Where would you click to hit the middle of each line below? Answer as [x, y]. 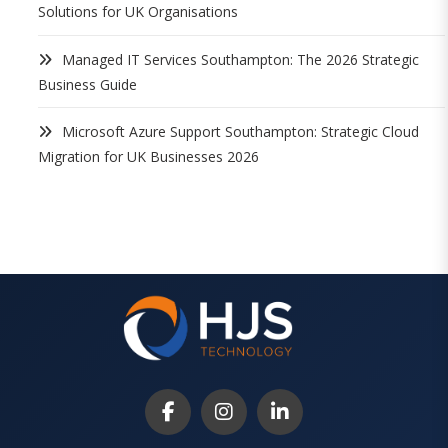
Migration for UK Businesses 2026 [148, 157]
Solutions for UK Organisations [138, 12]
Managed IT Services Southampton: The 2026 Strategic [240, 59]
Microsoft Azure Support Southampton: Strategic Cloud [240, 132]
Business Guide [87, 84]
